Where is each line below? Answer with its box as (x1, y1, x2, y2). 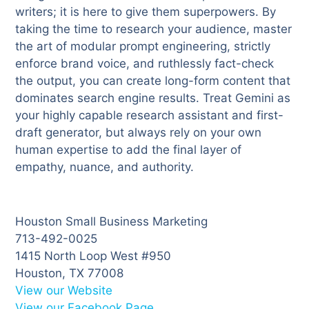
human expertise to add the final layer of (15, 143, 242, 157)
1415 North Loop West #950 (15, 249, 172, 263)
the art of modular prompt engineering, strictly (15, 39, 271, 54)
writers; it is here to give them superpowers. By (15, 5, 277, 19)
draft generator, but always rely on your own (15, 126, 262, 140)
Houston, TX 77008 (15, 266, 124, 281)
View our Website (15, 283, 113, 298)
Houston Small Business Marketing (15, 215, 208, 229)
